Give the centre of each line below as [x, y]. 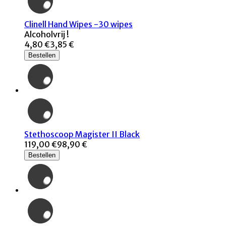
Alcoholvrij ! [47, 35]
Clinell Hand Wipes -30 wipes [78, 24]
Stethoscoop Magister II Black [82, 134]
